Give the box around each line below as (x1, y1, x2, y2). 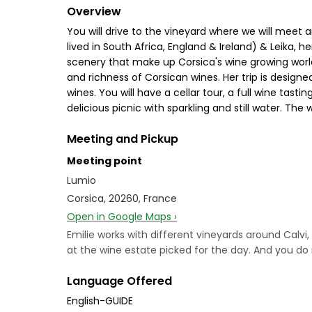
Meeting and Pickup (67, 131, 178, 147)
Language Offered (67, 273, 172, 289)
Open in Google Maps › (67, 210, 177, 224)
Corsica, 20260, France (67, 192, 177, 205)
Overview (67, 3, 121, 19)
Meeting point (67, 154, 142, 168)
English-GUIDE (67, 294, 133, 308)
